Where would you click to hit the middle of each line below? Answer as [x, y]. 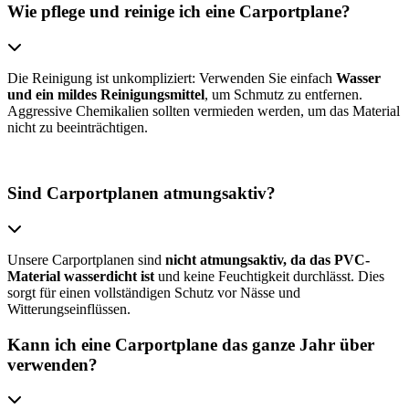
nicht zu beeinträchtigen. [78, 127]
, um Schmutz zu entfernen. [283, 94]
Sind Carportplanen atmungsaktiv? [142, 194]
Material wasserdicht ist [81, 276]
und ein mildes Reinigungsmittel [106, 94]
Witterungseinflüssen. [69, 309]
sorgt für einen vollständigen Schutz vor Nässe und [154, 292]
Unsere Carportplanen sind [86, 259]
